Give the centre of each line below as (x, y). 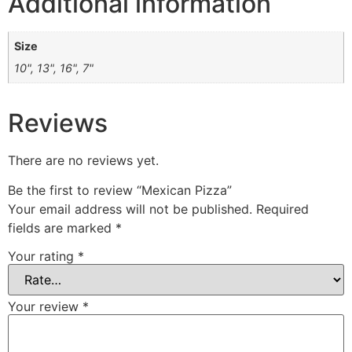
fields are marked (62, 228)
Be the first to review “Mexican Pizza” (120, 191)
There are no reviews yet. (83, 160)
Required (282, 209)
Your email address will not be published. (130, 209)
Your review (45, 306)
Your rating (43, 256)
